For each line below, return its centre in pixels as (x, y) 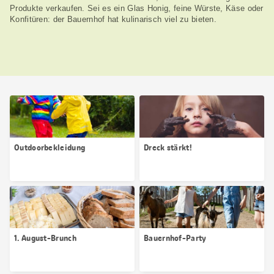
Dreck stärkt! (168, 148)
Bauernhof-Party (175, 238)
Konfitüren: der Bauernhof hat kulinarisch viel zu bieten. (113, 20)
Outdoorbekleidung (50, 148)
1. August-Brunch (45, 238)
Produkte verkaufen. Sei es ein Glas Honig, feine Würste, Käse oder (137, 9)
